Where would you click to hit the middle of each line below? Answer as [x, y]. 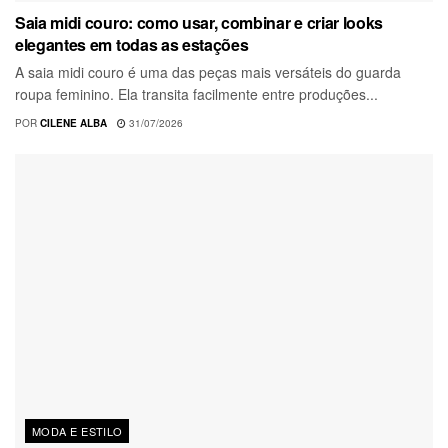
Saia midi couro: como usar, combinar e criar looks [199, 22]
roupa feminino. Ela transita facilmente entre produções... [196, 93]
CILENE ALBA [73, 122]
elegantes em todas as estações [132, 44]
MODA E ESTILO [77, 430]
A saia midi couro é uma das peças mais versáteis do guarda [208, 71]
